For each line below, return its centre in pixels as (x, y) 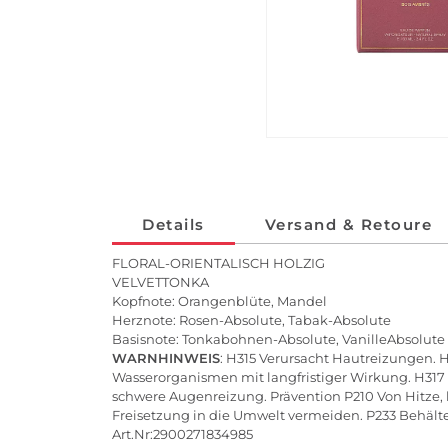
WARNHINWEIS (166, 358)
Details (173, 225)
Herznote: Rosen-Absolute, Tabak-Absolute (251, 320)
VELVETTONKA (160, 282)
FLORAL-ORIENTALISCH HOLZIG (218, 263)
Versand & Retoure (348, 225)
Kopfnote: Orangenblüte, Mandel (219, 301)
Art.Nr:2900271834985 (182, 434)
